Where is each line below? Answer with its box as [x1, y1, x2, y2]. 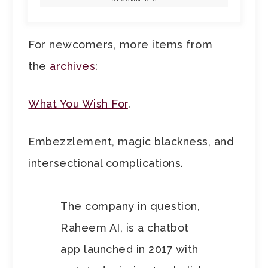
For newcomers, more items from [28, 38, 213, 51]
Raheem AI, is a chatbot [60, 221, 189, 234]
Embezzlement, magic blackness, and [28, 135, 234, 148]
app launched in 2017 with [60, 243, 199, 256]
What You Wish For [28, 98, 128, 111]
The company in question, [60, 200, 200, 213]
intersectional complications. [28, 157, 184, 170]
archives [50, 60, 96, 73]
